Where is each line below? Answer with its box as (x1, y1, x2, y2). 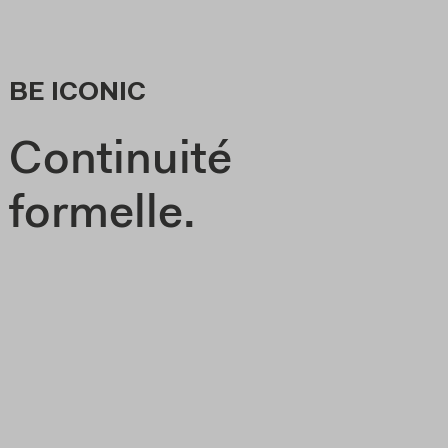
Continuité (9, 138, 233, 185)
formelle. (9, 192, 197, 239)
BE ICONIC (9, 80, 147, 107)
